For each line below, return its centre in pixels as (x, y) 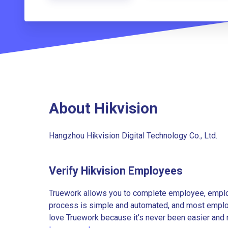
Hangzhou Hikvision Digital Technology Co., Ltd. (133, 135)
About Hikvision (103, 108)
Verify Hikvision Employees (116, 171)
